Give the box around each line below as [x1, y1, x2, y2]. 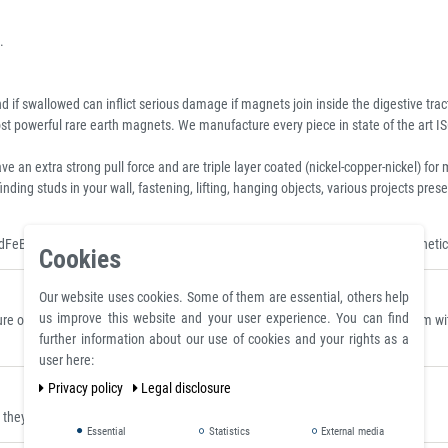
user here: [39, 352, 94, 368]
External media [318, 425, 385, 438]
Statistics [205, 425, 250, 438]
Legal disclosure [141, 380, 231, 396]
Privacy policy [47, 380, 126, 396]
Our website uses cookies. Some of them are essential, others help [39, 289, 409, 305]
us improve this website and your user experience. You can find [39, 310, 409, 326]
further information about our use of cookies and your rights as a [39, 331, 409, 347]
